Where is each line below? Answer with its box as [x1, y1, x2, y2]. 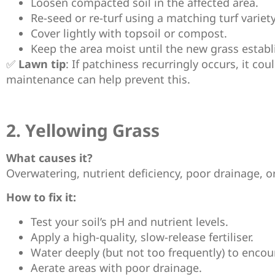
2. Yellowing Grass [6, 118, 160, 142]
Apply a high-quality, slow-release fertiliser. [31, 229, 254, 244]
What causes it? [6, 150, 93, 165]
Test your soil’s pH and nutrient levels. [31, 214, 228, 229]
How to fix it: [6, 190, 76, 205]
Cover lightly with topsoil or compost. [31, 25, 227, 41]
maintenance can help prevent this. [6, 71, 190, 87]
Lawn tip [18, 56, 66, 71]
